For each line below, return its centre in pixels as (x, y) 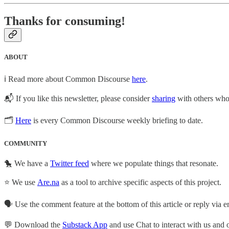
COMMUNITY (26, 143)
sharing (164, 98)
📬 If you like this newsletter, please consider (78, 98)
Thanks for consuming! (65, 21)
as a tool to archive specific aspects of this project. (140, 182)
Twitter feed (70, 163)
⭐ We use (21, 182)
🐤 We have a (27, 163)
